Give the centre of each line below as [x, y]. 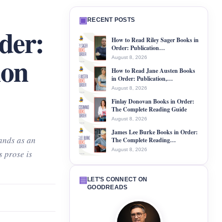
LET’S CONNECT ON [117, 179]
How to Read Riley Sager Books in [155, 40]
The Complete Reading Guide [149, 109]
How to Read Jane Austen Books [153, 70]
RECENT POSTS [111, 20]
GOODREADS [108, 187]
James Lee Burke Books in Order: [155, 132]
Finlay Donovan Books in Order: [153, 101]
